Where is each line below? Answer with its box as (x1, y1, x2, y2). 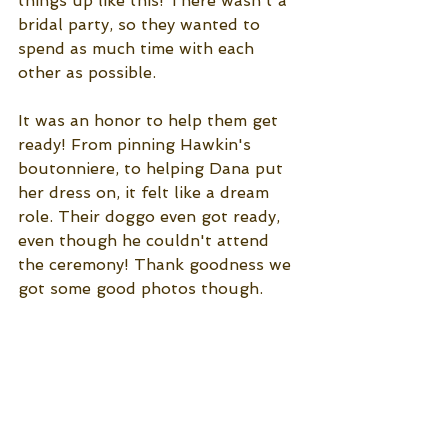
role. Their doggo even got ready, (18, 207, 285, 227)
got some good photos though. (18, 279, 268, 299)
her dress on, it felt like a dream (18, 183, 274, 203)
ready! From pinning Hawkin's (18, 135, 256, 155)
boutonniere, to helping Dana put (18, 159, 288, 179)
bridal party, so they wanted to (18, 15, 265, 35)
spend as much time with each (18, 39, 259, 59)
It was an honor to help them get (18, 111, 283, 131)
